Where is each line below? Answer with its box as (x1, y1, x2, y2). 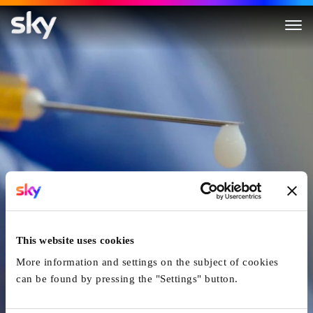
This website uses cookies (16, 234, 135, 246)
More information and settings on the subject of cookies (16, 256, 279, 268)
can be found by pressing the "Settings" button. (16, 273, 238, 285)
